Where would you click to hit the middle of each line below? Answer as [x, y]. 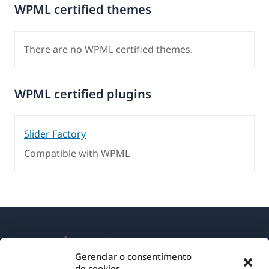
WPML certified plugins [83, 94]
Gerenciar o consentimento [133, 256]
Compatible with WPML [77, 153]
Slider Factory [55, 134]
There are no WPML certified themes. [108, 49]
